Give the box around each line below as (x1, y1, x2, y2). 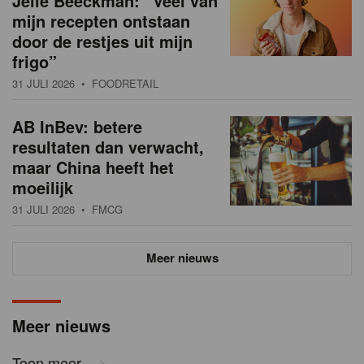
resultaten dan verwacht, (12, 135, 204, 159)
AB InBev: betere (12, 115, 142, 139)
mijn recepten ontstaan (12, 9, 190, 33)
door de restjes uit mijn (12, 29, 193, 54)
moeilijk (12, 175, 73, 200)
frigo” (12, 50, 57, 74)
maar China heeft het (12, 155, 174, 180)
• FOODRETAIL (75, 76, 158, 92)
